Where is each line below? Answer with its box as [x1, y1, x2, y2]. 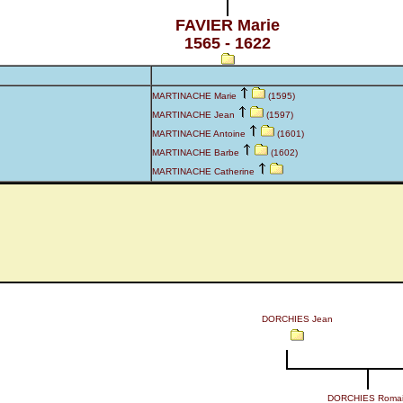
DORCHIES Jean [261, 314, 333, 324]
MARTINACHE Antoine [152, 129, 246, 139]
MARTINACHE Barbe [152, 148, 239, 157]
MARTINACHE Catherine [152, 166, 255, 176]
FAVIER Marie [175, 16, 280, 34]
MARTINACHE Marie [152, 91, 237, 101]
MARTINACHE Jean [152, 110, 235, 120]
